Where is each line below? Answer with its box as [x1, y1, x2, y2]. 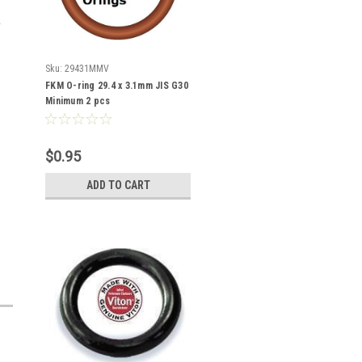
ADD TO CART [86, 179, 150, 192]
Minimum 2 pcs [45, 95, 111, 107]
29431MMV [65, 63, 109, 74]
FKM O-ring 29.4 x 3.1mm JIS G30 [45, 80, 188, 91]
